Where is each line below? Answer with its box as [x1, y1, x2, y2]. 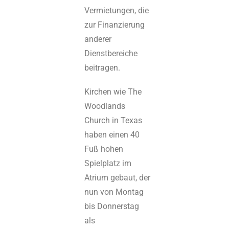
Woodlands [84, 101, 126, 111]
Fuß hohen [84, 144, 124, 154]
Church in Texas [84, 116, 143, 126]
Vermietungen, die [84, 6, 149, 16]
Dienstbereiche [84, 49, 138, 59]
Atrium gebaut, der [84, 173, 151, 183]
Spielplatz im [84, 158, 132, 169]
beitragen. [84, 63, 121, 73]
